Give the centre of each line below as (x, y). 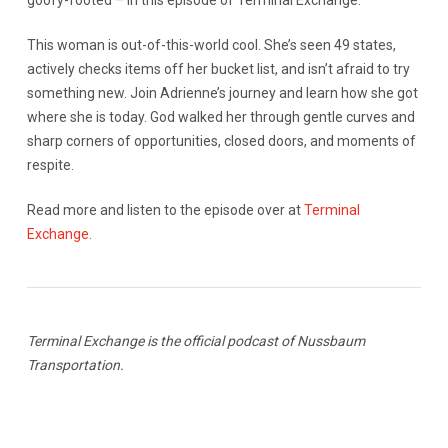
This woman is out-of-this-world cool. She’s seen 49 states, (211, 45)
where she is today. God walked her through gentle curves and (220, 117)
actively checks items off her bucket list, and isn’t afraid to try (218, 69)
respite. (50, 165)
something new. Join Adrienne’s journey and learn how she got (222, 93)
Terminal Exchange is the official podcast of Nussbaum (195, 341)
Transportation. (75, 365)
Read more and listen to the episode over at (165, 210)
